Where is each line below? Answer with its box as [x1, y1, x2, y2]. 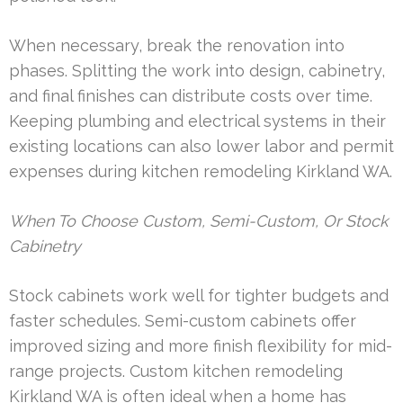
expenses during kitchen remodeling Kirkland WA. [9, 161, 392, 181]
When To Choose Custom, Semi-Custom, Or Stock [9, 210, 389, 230]
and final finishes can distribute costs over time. [9, 85, 372, 105]
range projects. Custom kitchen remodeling [9, 361, 343, 381]
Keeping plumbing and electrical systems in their [9, 111, 386, 130]
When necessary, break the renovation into [9, 35, 345, 55]
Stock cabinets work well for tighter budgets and [9, 285, 389, 305]
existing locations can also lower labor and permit [9, 136, 394, 156]
